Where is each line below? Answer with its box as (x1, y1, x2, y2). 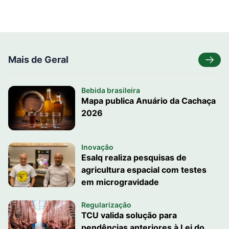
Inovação (81, 143, 113, 152)
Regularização (81, 200, 131, 210)
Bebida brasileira (81, 86, 140, 95)
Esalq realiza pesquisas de (81, 152, 187, 163)
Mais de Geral (8, 54, 68, 65)
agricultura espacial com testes (81, 165, 207, 175)
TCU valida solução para (81, 210, 177, 221)
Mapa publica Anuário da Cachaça (81, 96, 216, 106)
